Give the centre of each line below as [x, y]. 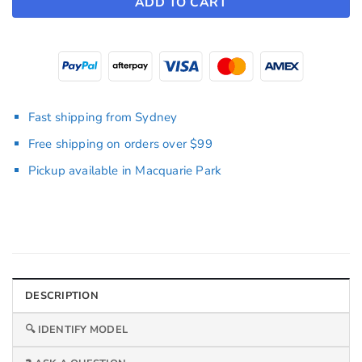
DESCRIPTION [62, 295]
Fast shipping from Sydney [103, 118]
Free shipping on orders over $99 [120, 144]
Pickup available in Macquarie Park [125, 171]
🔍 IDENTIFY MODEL [77, 329]
